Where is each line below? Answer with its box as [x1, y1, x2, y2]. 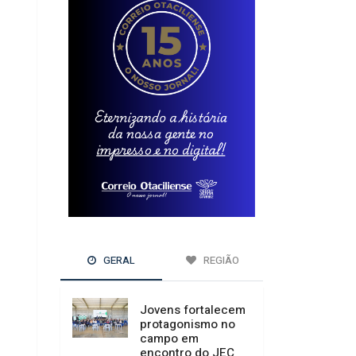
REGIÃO [200, 253, 239, 269]
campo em [140, 330, 199, 348]
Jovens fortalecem [140, 301, 246, 319]
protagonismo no [140, 315, 235, 334]
